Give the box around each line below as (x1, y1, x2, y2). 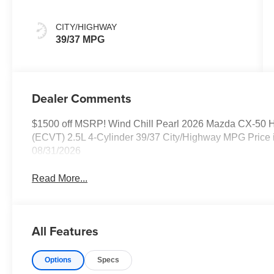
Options (45, 255, 72, 264)
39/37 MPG (56, 34, 105, 45)
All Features (32, 221, 98, 240)
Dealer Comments (32, 89, 132, 107)
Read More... (32, 172, 88, 183)
